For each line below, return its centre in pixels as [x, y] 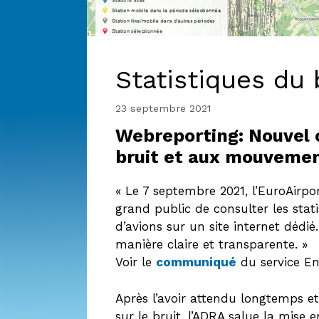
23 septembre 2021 [163, 108]
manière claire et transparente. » [211, 245]
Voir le [136, 262]
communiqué [196, 262]
